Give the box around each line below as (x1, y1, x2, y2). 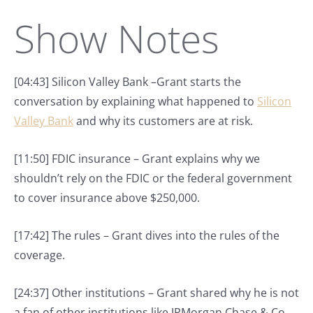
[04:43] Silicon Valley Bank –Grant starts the (14, 74, 241, 89)
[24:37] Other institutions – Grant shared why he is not (14, 285, 299, 300)
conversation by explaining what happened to (14, 94, 257, 109)
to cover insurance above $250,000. (14, 190, 200, 205)
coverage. (14, 247, 65, 263)
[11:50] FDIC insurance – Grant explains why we (14, 151, 260, 166)
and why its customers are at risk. (73, 113, 253, 129)
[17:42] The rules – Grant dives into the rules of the (14, 228, 279, 243)
